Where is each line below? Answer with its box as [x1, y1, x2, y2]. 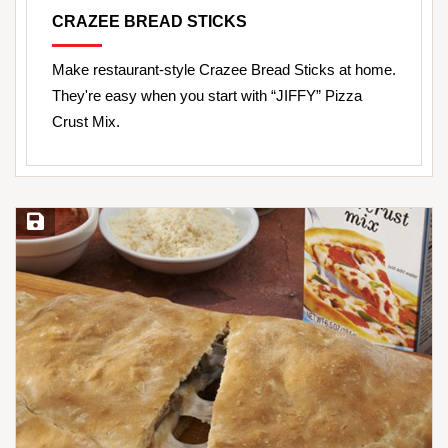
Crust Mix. [52, 113, 120, 131]
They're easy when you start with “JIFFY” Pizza [52, 87, 362, 105]
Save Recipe [23, 215, 97, 231]
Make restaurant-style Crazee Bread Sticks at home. [52, 61, 396, 79]
